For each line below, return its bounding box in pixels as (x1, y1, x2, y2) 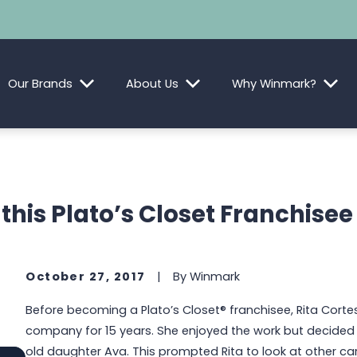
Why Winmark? (232, 75, 317, 92)
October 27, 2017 (25, 269, 146, 285)
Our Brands (8, 75, 73, 92)
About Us (126, 75, 179, 92)
